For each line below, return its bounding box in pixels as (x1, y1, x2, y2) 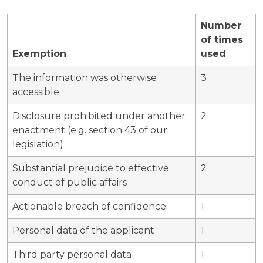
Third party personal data (12, 248, 131, 260)
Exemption (12, 48, 66, 59)
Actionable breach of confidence (12, 200, 166, 212)
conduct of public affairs (12, 176, 127, 188)
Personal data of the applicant (12, 224, 154, 236)
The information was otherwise (12, 72, 157, 83)
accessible (12, 86, 59, 97)
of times (201, 33, 243, 45)
